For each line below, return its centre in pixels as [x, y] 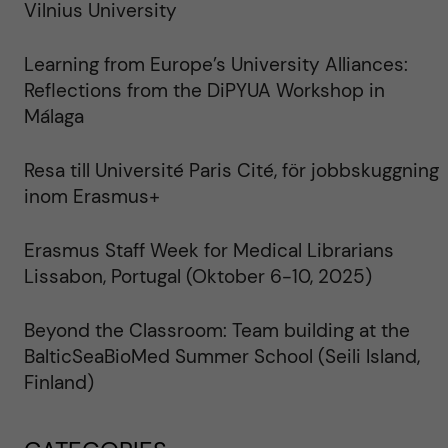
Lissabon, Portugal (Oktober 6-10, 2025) [197, 276]
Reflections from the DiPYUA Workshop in [204, 90]
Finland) [58, 382]
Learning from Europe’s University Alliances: [215, 64]
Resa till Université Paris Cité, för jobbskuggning [231, 170]
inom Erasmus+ [91, 196]
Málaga [53, 116]
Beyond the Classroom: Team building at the [216, 330]
